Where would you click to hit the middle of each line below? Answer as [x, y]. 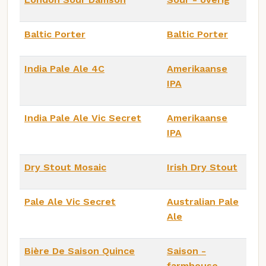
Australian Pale [203, 201]
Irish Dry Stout [202, 167]
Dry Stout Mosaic [65, 167]
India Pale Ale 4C [64, 68]
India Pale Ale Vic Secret [83, 118]
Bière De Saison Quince [80, 251]
